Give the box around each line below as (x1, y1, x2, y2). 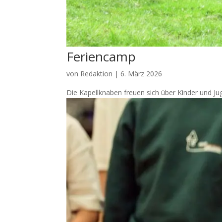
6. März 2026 (120, 68, 163, 78)
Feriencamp (66, 47, 136, 65)
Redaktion (80, 68, 113, 78)
